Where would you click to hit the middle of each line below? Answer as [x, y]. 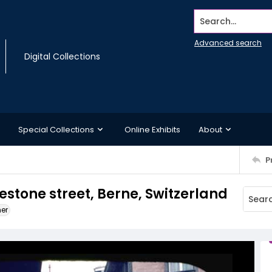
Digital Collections [62, 56]
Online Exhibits [152, 129]
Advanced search [228, 43]
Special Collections [56, 129]
